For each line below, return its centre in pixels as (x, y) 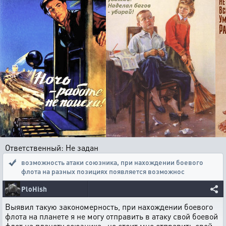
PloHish (34, 189)
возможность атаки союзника (69, 162)
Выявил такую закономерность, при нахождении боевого (109, 207)
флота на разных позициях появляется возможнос (103, 171)
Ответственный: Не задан (52, 148)
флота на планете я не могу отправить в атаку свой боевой (111, 216)
